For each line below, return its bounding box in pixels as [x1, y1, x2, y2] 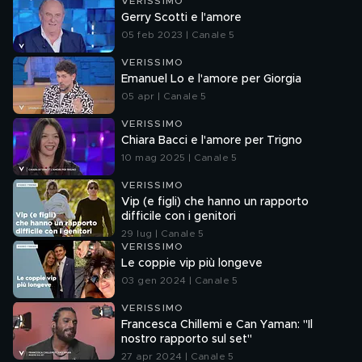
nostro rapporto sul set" [121, 334, 252, 345]
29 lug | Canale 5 [121, 229, 204, 238]
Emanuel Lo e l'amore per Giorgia [121, 74, 301, 85]
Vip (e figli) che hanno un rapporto [121, 196, 309, 208]
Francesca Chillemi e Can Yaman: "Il [121, 319, 313, 330]
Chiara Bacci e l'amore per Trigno [121, 135, 302, 146]
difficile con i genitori [121, 211, 236, 222]
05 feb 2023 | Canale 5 [121, 30, 235, 40]
